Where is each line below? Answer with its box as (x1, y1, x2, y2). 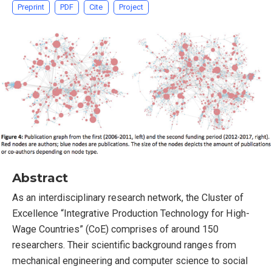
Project (118, 2, 143, 12)
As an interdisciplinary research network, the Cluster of (12, 191, 243, 203)
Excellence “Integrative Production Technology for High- (12, 207, 250, 219)
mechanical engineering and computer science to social (12, 254, 248, 267)
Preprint (18, 2, 45, 12)
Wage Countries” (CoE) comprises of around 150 (12, 223, 219, 235)
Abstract (12, 169, 68, 185)
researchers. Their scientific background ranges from (12, 239, 236, 251)
